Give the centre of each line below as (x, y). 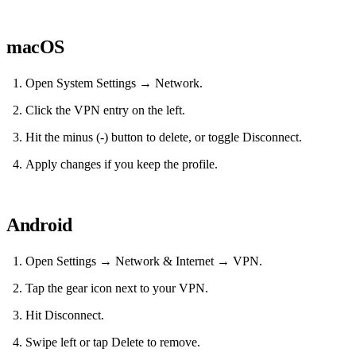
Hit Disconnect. (65, 315)
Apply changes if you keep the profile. (122, 164)
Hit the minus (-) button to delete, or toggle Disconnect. (164, 137)
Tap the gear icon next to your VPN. (117, 288)
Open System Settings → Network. (114, 83)
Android (39, 225)
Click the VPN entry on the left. (105, 110)
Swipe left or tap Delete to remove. (113, 342)
